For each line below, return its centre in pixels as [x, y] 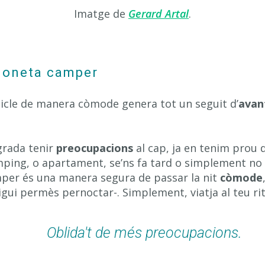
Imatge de [101, 14]
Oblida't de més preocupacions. [144, 233]
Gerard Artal [159, 14]
